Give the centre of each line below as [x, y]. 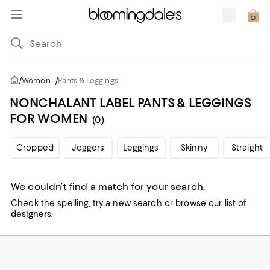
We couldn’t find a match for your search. [108, 187]
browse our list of [210, 203]
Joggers [88, 148]
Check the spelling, [52, 203]
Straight [247, 148]
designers [31, 214]
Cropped [35, 148]
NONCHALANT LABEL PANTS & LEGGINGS [130, 103]
